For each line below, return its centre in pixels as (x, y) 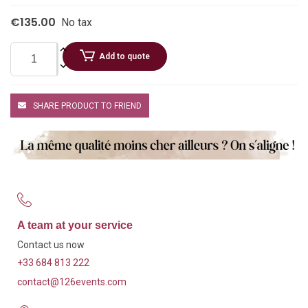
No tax (77, 22)
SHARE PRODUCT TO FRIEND (87, 106)
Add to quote (125, 56)
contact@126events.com (72, 282)
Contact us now (51, 245)
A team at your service (75, 225)
